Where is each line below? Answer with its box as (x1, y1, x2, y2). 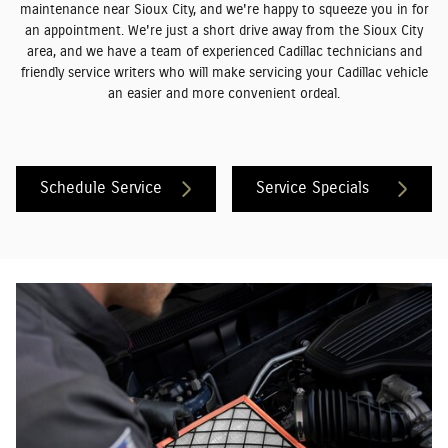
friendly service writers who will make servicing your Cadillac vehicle (20, 65, 428, 80)
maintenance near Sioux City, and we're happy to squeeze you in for (19, 2, 429, 17)
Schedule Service (39, 180, 162, 197)
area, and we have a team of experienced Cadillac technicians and (26, 44, 422, 59)
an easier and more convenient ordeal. (108, 86, 340, 101)
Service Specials (255, 180, 369, 197)
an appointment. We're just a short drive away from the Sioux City (25, 23, 423, 38)
